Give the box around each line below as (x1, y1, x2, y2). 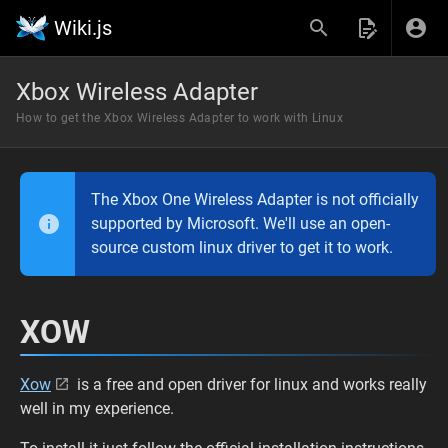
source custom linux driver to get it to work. (91, 238, 393, 257)
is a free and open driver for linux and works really (73, 375, 427, 394)
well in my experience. (20, 399, 174, 418)
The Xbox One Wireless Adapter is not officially (91, 190, 419, 209)
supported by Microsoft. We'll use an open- (91, 214, 390, 233)
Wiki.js (54, 16, 112, 40)
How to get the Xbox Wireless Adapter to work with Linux (16, 111, 343, 125)
